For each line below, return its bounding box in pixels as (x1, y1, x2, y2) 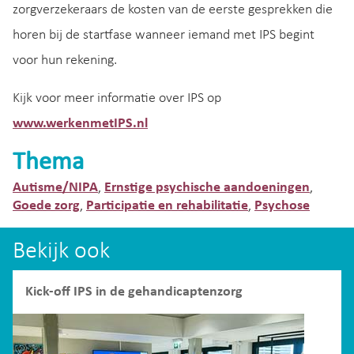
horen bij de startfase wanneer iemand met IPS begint (13, 27, 314, 43)
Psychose (254, 198, 310, 213)
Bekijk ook (13, 239, 110, 264)
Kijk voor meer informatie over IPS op (13, 90, 221, 106)
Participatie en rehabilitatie (86, 198, 248, 213)
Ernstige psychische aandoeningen (104, 179, 310, 195)
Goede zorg (13, 198, 80, 213)
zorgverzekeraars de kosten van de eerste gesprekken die (13, 2, 333, 17)
